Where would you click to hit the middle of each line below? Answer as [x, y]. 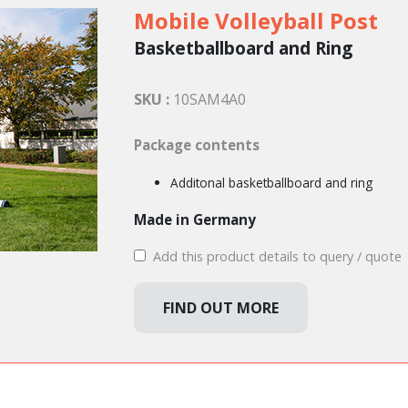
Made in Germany [194, 219]
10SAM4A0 [209, 99]
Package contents [196, 145]
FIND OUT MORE [220, 308]
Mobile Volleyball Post [255, 20]
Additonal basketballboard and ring [271, 183]
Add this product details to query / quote [275, 256]
